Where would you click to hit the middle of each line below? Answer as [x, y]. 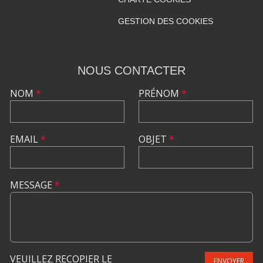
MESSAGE [32, 185]
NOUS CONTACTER [131, 71]
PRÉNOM [160, 94]
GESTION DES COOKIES [165, 21]
